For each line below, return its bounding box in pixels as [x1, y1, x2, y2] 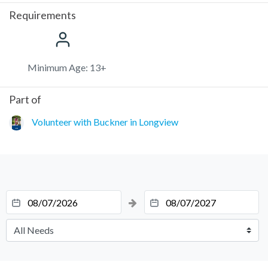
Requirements [9, 8, 76, 22]
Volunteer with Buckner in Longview [32, 115, 178, 127]
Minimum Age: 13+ [28, 61, 106, 73]
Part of [9, 92, 41, 106]
